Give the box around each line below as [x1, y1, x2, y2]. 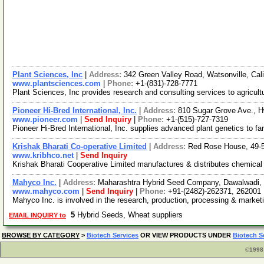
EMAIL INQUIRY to [9, 212, 66, 219]
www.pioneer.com [12, 115, 78, 124]
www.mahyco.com [12, 187, 80, 196]
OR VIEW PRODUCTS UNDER [138, 232, 233, 239]
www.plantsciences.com [12, 79, 101, 88]
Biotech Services [87, 232, 138, 239]
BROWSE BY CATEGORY [2, 232, 80, 239]
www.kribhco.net [12, 151, 74, 160]
